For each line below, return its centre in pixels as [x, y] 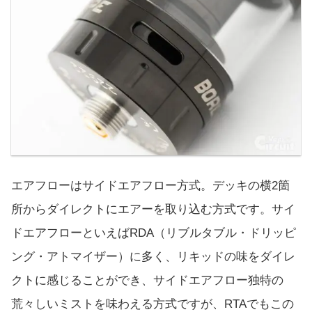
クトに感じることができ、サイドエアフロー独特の [147, 280]
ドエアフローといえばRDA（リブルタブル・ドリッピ [154, 233]
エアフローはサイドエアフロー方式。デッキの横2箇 [150, 185]
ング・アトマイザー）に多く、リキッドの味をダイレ [153, 256]
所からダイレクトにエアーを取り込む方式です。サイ [153, 209]
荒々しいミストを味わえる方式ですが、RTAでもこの [153, 304]
